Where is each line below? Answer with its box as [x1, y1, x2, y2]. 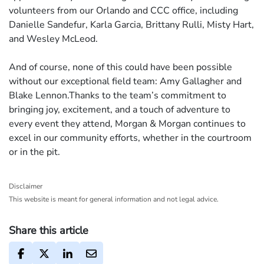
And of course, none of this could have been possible [9, 61, 232, 74]
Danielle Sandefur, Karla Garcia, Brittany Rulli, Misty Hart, [9, 18, 254, 31]
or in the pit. [9, 146, 60, 159]
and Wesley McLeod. [9, 32, 100, 45]
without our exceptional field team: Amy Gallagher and [9, 75, 242, 88]
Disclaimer [9, 181, 42, 191]
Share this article [9, 223, 88, 237]
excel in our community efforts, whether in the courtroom [9, 131, 252, 144]
